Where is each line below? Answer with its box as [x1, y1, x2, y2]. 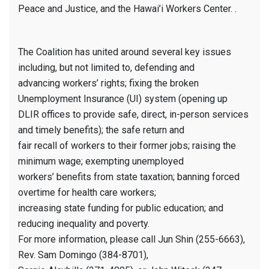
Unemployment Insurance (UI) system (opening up [18, 93, 228, 105]
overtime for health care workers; [18, 187, 156, 199]
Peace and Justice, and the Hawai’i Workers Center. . [18, 3, 237, 15]
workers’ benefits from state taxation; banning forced [18, 171, 240, 183]
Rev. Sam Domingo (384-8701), [18, 249, 148, 261]
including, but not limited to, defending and [18, 62, 195, 74]
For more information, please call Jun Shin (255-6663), [18, 234, 245, 246]
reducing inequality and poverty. [18, 218, 150, 230]
